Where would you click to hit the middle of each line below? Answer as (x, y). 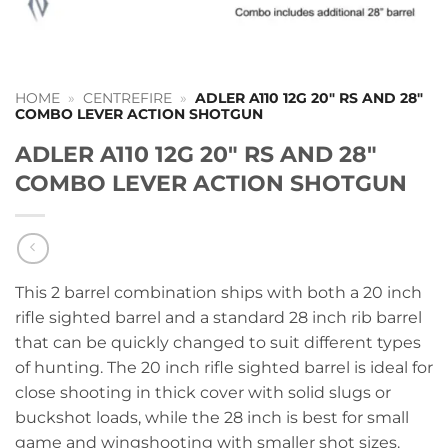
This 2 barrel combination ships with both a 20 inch (218, 293)
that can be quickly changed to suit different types (218, 343)
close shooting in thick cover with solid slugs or (203, 393)
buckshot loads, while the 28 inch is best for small (212, 418)
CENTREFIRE (128, 98)
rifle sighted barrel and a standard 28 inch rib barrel (218, 318)
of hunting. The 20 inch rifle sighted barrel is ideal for (224, 368)
